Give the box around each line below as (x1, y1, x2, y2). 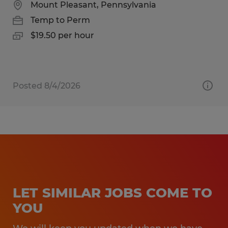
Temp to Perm (31, 15, 90, 25)
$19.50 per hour (31, 30, 94, 40)
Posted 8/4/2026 (13, 80, 80, 91)
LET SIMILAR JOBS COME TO (13, 184, 212, 201)
